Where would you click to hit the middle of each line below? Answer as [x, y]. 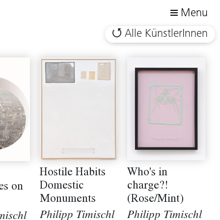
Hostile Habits [72, 173]
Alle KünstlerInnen [166, 34]
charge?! [148, 186]
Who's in [148, 173]
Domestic [62, 187]
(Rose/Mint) [156, 200]
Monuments [68, 200]
